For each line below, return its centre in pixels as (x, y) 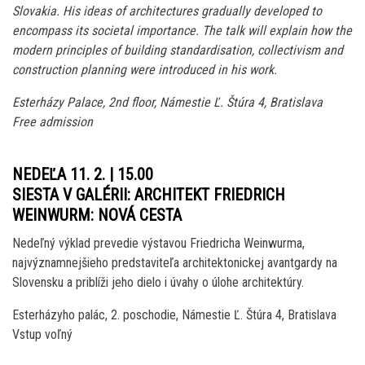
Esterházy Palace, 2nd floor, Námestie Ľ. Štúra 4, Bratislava (167, 103)
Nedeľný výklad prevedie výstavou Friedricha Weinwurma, (158, 244)
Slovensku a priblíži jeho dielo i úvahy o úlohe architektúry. (158, 283)
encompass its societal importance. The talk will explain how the (182, 31)
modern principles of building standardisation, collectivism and (178, 51)
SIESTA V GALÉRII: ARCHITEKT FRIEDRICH (149, 195)
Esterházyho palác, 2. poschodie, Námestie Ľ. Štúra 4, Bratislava (174, 315)
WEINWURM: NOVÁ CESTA (97, 215)
